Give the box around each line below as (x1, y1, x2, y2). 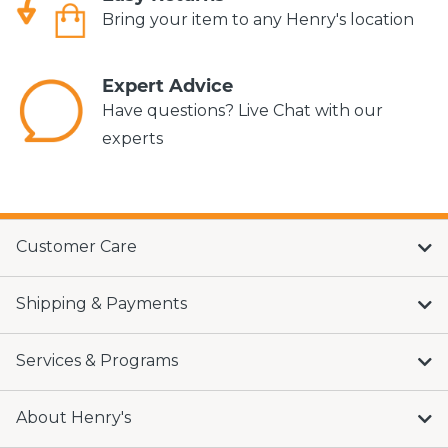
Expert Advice (102, 74, 233, 97)
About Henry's (16, 407, 131, 427)
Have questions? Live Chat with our (102, 100, 383, 120)
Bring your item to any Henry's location (102, 9, 414, 29)
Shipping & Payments (16, 293, 187, 313)
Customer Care (16, 236, 137, 256)
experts (102, 128, 163, 148)
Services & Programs (16, 350, 178, 370)
